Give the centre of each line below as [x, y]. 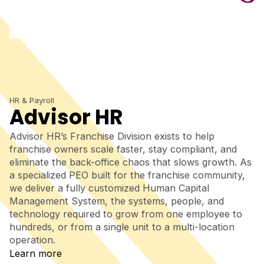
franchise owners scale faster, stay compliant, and [123, 149]
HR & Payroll [32, 100]
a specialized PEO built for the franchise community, [127, 175]
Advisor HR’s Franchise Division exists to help [112, 136]
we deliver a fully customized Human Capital [109, 188]
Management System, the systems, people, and [117, 201]
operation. [32, 240]
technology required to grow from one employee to [126, 214]
